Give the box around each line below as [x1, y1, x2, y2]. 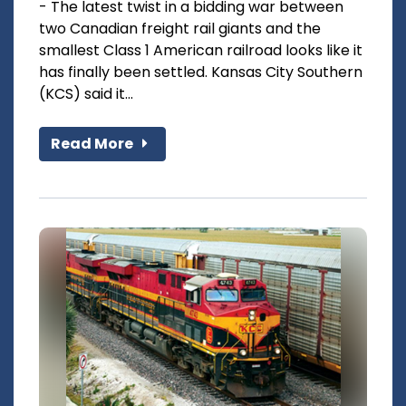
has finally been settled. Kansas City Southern [39, 62, 362, 83]
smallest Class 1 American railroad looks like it [39, 40, 362, 62]
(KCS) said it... [39, 83, 133, 105]
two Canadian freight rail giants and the [39, 18, 321, 40]
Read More [51, 133, 136, 155]
